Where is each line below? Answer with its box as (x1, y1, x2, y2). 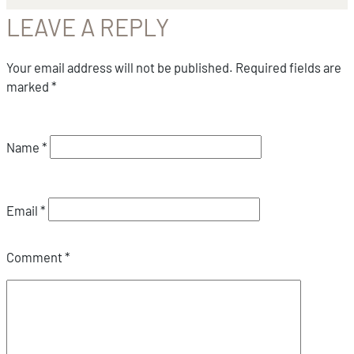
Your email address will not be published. (6, 59, 233, 76)
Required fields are (235, 59, 341, 76)
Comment (6, 249, 65, 265)
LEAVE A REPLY (6, 12, 169, 41)
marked (6, 78, 51, 95)
